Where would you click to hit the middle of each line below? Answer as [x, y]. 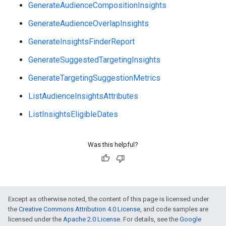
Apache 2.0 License [92, 219]
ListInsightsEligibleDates [73, 114]
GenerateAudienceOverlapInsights [89, 23]
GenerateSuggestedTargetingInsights [94, 60]
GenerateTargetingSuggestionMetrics [94, 78]
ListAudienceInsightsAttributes [83, 96]
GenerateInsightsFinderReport [81, 42]
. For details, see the [150, 219]
